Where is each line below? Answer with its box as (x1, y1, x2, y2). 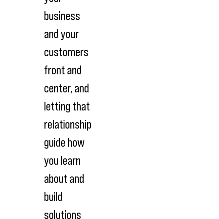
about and (44, 171, 84, 185)
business (44, 8, 80, 22)
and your (44, 26, 79, 41)
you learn (44, 153, 81, 167)
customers (44, 44, 88, 59)
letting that (44, 99, 90, 113)
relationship (44, 117, 91, 131)
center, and (44, 81, 89, 95)
